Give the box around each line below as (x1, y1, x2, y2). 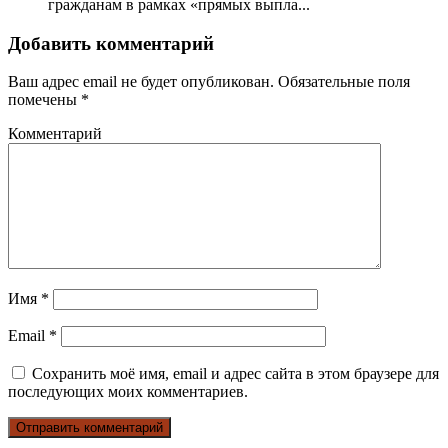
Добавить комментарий (8, 32, 214, 54)
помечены (8, 91, 81, 109)
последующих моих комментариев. (8, 383, 248, 401)
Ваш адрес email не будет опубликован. (8, 73, 274, 91)
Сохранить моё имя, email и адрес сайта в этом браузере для (32, 365, 439, 383)
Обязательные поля (274, 73, 410, 91)
